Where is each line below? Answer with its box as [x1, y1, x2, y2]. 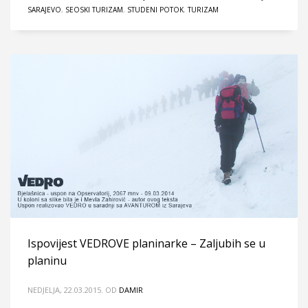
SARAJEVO [27, 4, 61, 14]
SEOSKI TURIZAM [65, 4, 123, 14]
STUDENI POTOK [127, 4, 184, 14]
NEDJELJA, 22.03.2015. [27, 285, 103, 296]
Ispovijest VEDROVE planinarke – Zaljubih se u [27, 236, 265, 252]
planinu [27, 253, 67, 269]
